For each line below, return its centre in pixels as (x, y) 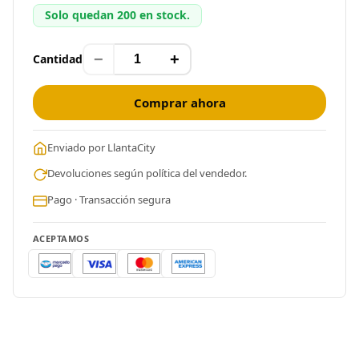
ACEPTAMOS (61, 238)
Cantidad (58, 59)
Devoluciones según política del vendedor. (147, 173)
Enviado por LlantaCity (101, 147)
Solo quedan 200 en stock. (117, 15)
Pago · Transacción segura (109, 200)
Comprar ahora (179, 102)
